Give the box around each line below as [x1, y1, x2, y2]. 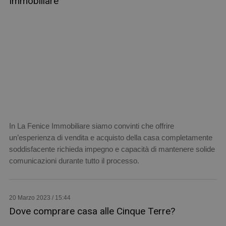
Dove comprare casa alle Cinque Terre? [9, 205, 175, 217]
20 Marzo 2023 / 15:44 [9, 194, 71, 201]
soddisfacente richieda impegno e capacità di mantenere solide [9, 144, 215, 153]
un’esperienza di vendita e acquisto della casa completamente [9, 133, 212, 142]
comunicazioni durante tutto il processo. [9, 156, 139, 165]
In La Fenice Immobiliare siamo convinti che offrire [9, 121, 174, 130]
